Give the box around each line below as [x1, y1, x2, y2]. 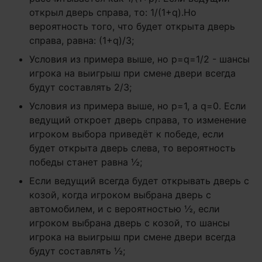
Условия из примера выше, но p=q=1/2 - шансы [29, 53, 250, 65]
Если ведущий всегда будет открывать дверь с [29, 175, 249, 187]
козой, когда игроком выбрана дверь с [29, 189, 211, 201]
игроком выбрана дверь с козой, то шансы [29, 217, 230, 229]
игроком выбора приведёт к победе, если [29, 128, 224, 140]
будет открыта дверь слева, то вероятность [29, 142, 236, 154]
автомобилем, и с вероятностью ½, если [29, 203, 220, 215]
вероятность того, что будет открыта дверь [29, 20, 235, 32]
